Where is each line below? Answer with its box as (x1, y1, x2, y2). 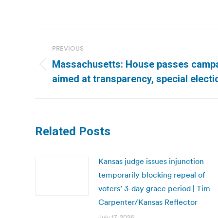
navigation (35, 52, 113, 71)
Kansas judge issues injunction (98, 156, 204, 166)
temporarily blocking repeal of (98, 170, 205, 180)
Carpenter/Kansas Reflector (98, 197, 198, 207)
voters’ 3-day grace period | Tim (98, 183, 210, 193)
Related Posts (35, 125, 110, 138)
